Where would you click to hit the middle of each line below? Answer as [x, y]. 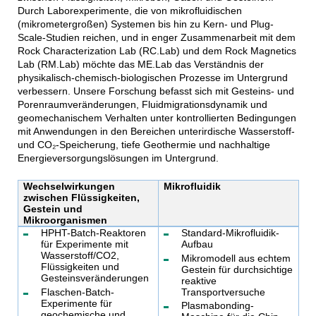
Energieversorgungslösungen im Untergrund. [118, 158]
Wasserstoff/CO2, [80, 256]
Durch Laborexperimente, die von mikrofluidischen [129, 11]
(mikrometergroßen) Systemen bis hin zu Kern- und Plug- [145, 24]
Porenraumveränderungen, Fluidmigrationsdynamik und [142, 105]
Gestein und [53, 209]
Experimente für [76, 303]
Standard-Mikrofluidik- [230, 233]
